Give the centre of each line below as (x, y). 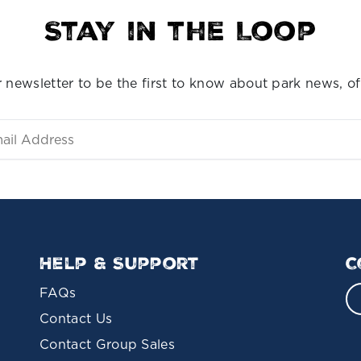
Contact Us (76, 319)
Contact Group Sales (108, 344)
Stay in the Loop (180, 32)
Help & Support (120, 264)
